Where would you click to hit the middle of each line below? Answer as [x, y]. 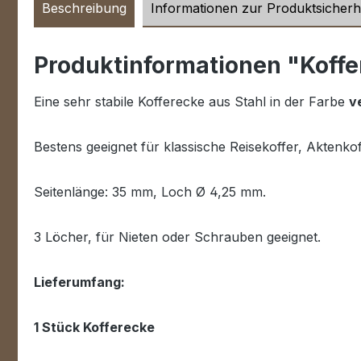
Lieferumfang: [79, 282]
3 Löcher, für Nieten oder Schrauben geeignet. [177, 237]
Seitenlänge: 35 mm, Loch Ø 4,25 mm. [150, 192]
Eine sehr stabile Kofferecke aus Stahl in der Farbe [191, 102]
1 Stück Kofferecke [94, 327]
